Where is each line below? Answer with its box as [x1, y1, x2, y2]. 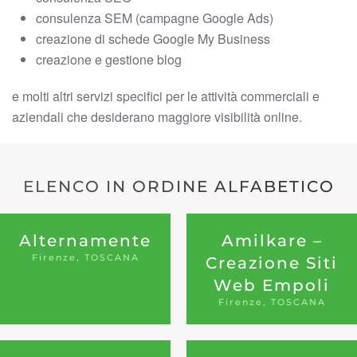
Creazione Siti [206, 253, 338, 273]
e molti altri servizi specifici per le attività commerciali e [12, 87, 320, 105]
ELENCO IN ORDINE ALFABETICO [22, 177, 335, 196]
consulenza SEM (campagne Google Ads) [36, 9, 273, 27]
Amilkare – [221, 231, 323, 250]
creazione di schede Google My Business [36, 29, 270, 48]
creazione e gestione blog [36, 50, 182, 69]
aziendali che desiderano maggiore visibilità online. [12, 108, 302, 126]
